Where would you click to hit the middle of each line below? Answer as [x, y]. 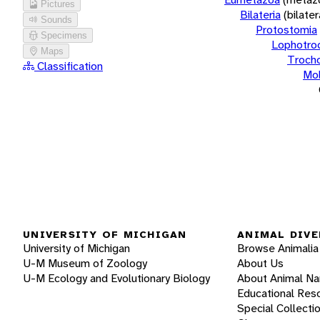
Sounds [56, 19]
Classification [69, 66]
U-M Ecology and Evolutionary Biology [116, 279]
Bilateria [260, 14]
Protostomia [286, 29]
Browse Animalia [278, 249]
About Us [260, 264]
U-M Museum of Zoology [85, 264]
